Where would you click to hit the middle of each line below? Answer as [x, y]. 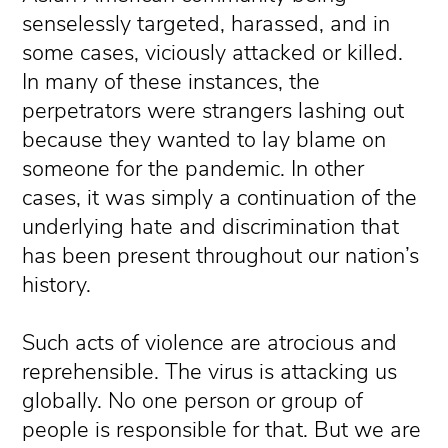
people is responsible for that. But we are [222, 430]
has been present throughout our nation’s [221, 255]
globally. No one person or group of [193, 401]
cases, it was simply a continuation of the [220, 197]
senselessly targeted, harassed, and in [206, 23]
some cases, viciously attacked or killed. [213, 52]
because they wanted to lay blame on [204, 139]
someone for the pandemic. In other [193, 168]
